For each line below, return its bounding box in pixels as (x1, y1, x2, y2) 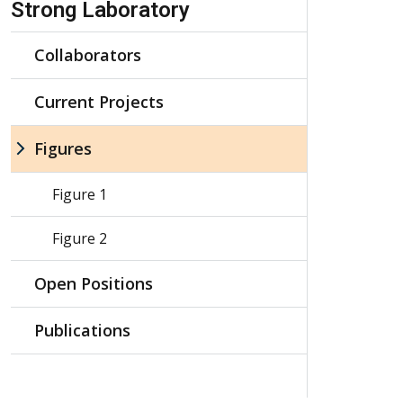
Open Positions (34, 272, 153, 294)
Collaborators (34, 43, 141, 66)
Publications (34, 318, 130, 341)
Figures (34, 137, 92, 159)
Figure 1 (52, 184, 107, 204)
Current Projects (34, 90, 164, 112)
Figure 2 (52, 228, 107, 248)
